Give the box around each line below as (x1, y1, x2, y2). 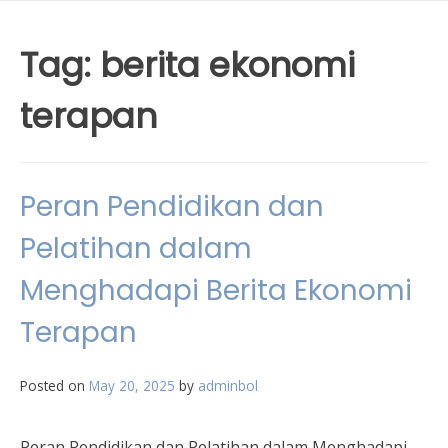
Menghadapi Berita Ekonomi (20, 271, 412, 310)
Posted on (20, 376, 89, 395)
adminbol (198, 376, 258, 395)
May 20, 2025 (89, 376, 175, 395)
